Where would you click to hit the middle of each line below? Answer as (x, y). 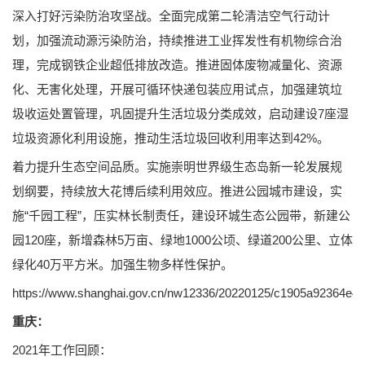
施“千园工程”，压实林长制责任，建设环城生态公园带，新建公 (181, 215)
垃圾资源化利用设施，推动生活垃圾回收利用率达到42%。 (171, 138)
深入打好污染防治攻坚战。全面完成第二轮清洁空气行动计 (171, 15)
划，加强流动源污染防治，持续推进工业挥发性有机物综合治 (177, 40)
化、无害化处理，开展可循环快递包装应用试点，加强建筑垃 (177, 89)
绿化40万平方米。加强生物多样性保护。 (123, 264)
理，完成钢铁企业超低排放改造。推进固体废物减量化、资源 (177, 64)
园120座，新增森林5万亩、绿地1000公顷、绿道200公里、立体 (182, 240)
